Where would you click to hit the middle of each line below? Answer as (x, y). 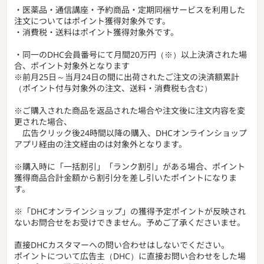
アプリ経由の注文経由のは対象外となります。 (100, 144)
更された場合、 (43, 121)
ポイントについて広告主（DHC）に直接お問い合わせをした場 (130, 256)
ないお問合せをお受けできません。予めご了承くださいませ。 (130, 222)
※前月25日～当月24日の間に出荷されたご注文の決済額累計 (127, 77)
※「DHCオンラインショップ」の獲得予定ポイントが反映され (130, 211)
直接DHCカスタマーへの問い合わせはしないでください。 (122, 245)
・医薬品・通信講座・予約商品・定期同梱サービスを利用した (130, 9)
